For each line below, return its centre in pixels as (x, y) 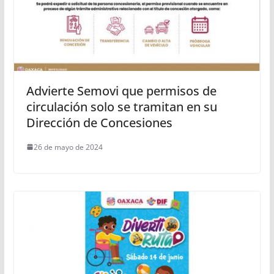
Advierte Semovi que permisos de (121, 91)
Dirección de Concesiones (99, 122)
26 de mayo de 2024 (68, 147)
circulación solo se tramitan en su (121, 106)
